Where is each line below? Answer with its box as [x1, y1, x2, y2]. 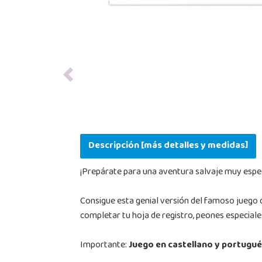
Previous [67, 71, 98, 88]
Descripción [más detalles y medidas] [88, 137, 248, 156]
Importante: [80, 236, 129, 255]
